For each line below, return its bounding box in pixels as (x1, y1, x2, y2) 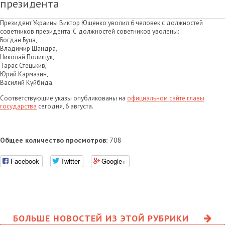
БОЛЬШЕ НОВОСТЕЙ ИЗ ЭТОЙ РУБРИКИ (13, 212, 189, 224)
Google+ (101, 156, 126, 166)
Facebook (11, 156, 39, 166)
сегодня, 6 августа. (37, 102, 93, 110)
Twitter (61, 156, 80, 166)
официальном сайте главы (127, 94, 204, 102)
